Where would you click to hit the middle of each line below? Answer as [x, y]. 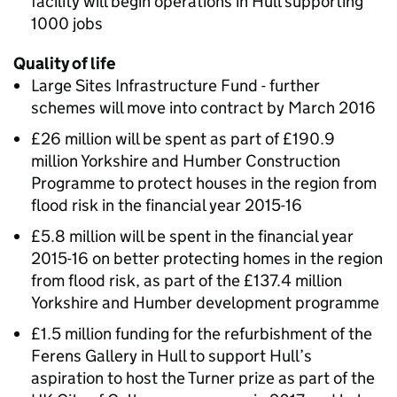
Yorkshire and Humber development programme [205, 303]
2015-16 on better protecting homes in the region [207, 258]
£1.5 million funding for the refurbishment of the [202, 334]
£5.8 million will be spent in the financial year [192, 236]
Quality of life [64, 63]
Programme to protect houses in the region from [204, 183]
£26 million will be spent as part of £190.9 [183, 139]
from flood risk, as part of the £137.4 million [187, 280]
